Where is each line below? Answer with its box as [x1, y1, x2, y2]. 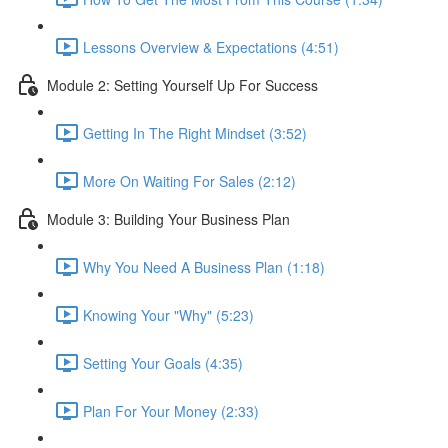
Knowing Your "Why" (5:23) [83, 304, 254, 325]
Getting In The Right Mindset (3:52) [83, 122, 307, 143]
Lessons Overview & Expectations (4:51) [83, 36, 339, 57]
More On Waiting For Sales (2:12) [83, 170, 296, 191]
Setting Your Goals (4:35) [83, 352, 243, 373]
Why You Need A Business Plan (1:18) [83, 256, 325, 277]
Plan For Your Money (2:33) [83, 400, 259, 421]
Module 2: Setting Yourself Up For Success [47, 74, 318, 95]
